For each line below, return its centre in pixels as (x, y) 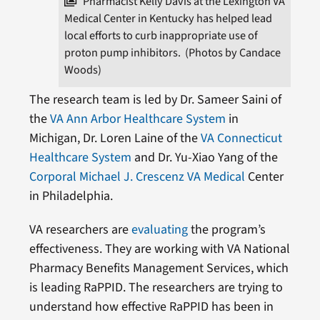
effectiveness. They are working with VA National (159, 249)
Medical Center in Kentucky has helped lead (169, 19)
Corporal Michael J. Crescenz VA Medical (137, 177)
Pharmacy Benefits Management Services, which (159, 269)
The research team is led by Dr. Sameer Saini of (155, 100)
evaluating (159, 230)
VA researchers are (80, 230)
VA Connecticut (241, 139)
